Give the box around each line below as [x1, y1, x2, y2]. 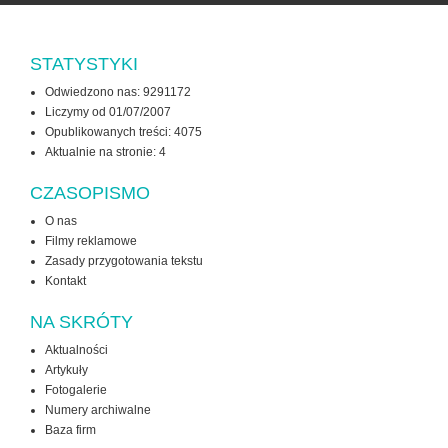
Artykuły [45, 363, 88, 378]
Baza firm [45, 423, 96, 438]
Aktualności [45, 343, 108, 358]
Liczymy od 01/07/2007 [45, 105, 171, 120]
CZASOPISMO [30, 183, 150, 204]
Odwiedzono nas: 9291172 [45, 85, 191, 100]
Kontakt [45, 274, 86, 289]
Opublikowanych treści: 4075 [45, 125, 202, 140]
